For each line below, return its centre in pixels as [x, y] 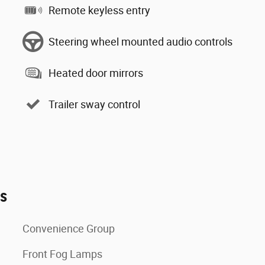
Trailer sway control [94, 104]
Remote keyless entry [99, 10]
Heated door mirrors [96, 73]
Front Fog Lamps [62, 254]
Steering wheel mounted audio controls [140, 41]
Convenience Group [69, 229]
